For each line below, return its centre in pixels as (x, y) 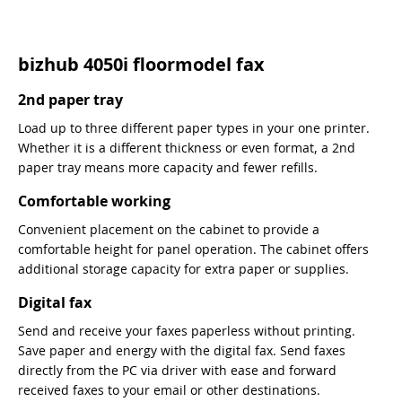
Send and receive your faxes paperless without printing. (187, 331)
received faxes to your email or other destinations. (169, 390)
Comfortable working (94, 201)
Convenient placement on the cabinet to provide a (169, 230)
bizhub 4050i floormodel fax (141, 65)
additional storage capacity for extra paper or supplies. (184, 269)
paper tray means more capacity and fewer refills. (168, 168)
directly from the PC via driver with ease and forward (177, 371)
